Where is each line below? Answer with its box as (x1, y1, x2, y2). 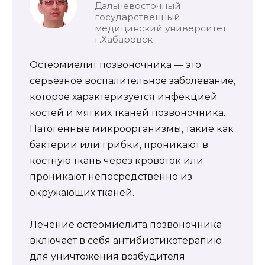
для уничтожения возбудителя (30, 250, 185, 262)
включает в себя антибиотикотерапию (30, 234, 222, 246)
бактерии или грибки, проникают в (30, 138, 208, 150)
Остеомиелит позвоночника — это (30, 59, 201, 70)
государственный (95, 11, 180, 22)
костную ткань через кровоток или (30, 154, 203, 166)
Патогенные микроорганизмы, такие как (30, 122, 234, 134)
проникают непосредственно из (30, 170, 192, 182)
